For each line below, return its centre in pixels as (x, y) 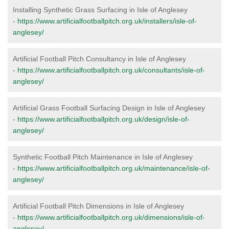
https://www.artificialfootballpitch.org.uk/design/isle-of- (104, 119)
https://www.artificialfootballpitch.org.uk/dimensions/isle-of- (111, 217)
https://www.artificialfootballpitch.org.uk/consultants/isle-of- (111, 70)
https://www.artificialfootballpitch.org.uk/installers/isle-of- (107, 21)
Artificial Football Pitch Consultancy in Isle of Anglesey (99, 59)
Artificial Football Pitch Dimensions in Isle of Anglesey (98, 206)
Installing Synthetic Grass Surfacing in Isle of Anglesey (100, 10)
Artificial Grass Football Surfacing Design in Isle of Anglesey (109, 108)
